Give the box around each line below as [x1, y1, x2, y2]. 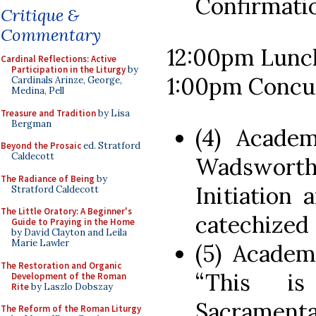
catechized [195, 209, 309, 239]
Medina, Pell [11, 85, 64, 97]
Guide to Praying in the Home [11, 216, 135, 228]
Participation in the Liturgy [11, 63, 126, 75]
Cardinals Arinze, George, [11, 74, 122, 86]
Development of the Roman [11, 269, 126, 282]
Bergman [11, 117, 51, 130]
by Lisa [96, 107, 130, 119]
